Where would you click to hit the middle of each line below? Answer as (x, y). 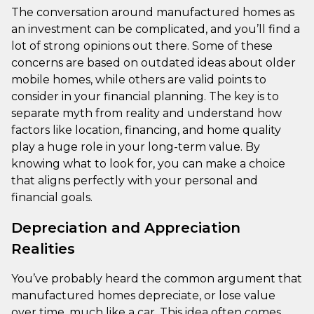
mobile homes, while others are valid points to (139, 79)
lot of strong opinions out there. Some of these (142, 46)
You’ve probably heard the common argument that (157, 278)
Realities (43, 248)
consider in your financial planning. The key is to (145, 96)
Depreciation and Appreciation (126, 227)
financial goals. (52, 197)
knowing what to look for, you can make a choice (148, 163)
